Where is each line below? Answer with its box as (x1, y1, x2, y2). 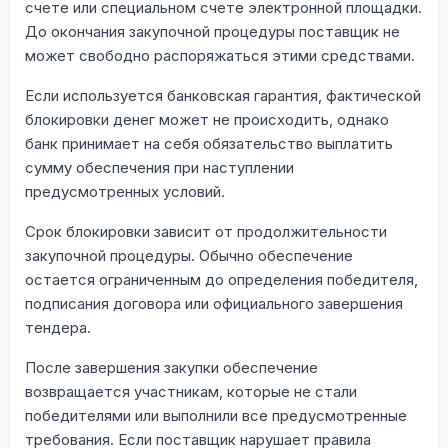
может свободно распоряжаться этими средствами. (25, 45, 415, 65)
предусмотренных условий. (25, 181, 225, 201)
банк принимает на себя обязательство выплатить (25, 133, 393, 153)
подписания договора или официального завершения (25, 293, 403, 313)
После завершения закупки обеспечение (25, 357, 318, 377)
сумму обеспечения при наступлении (25, 157, 294, 177)
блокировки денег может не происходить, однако (25, 109, 389, 129)
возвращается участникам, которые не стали (25, 381, 357, 401)
